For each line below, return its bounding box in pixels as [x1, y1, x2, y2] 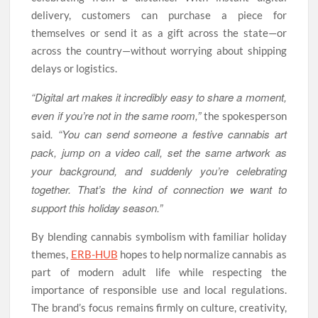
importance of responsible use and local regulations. [31, 283, 287, 296]
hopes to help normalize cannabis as [117, 247, 287, 261]
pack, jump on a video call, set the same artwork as [31, 144, 287, 160]
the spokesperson [204, 109, 287, 122]
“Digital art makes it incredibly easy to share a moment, [31, 89, 287, 104]
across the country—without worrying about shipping [31, 43, 287, 57]
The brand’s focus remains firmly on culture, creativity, [31, 300, 287, 314]
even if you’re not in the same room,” [31, 107, 204, 123]
